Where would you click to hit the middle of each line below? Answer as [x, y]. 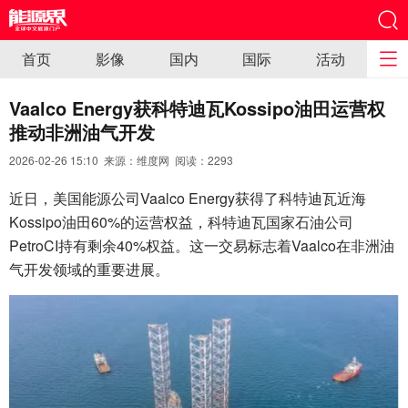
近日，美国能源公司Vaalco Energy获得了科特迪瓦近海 [188, 198]
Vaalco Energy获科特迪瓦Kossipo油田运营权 [197, 108]
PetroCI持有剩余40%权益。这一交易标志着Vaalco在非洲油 [202, 245]
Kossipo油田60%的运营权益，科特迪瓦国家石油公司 [181, 222]
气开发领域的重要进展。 [89, 269]
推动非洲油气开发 [82, 132]
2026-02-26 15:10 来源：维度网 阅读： [108, 160]
